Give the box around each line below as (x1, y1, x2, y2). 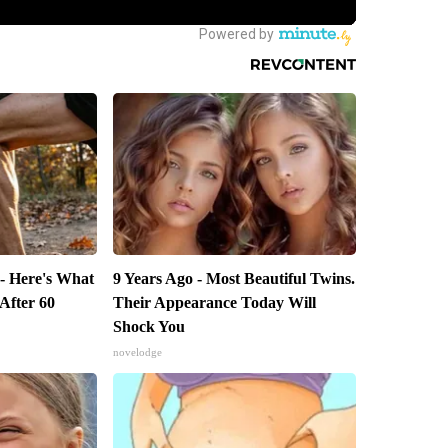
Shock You (112, 318, 185, 336)
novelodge (112, 346, 162, 359)
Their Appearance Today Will (112, 294, 316, 312)
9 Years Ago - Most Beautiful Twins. (112, 270, 355, 288)
